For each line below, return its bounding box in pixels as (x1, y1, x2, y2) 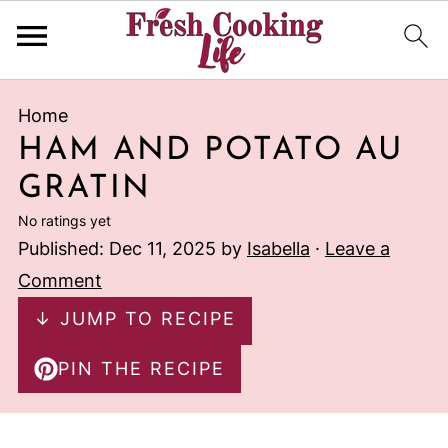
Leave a (324, 238, 390, 259)
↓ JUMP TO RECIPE (33, 308, 236, 329)
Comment (17, 270, 102, 291)
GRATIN (17, 173, 151, 205)
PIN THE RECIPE (57, 358, 225, 379)
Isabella (246, 238, 310, 259)
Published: (17, 238, 109, 259)
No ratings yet (17, 212, 111, 229)
